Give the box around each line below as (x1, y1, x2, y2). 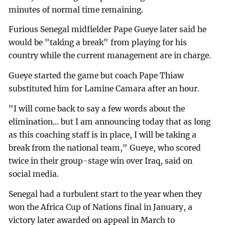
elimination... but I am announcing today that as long (9, 117, 211, 127)
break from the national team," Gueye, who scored (9, 143, 201, 153)
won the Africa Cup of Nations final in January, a (9, 202, 193, 212)
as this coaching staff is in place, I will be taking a (9, 130, 197, 140)
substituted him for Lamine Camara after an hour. (9, 84, 200, 94)
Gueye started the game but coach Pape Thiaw (9, 71, 184, 81)
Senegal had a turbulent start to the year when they (9, 189, 202, 199)
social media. (9, 169, 59, 179)
